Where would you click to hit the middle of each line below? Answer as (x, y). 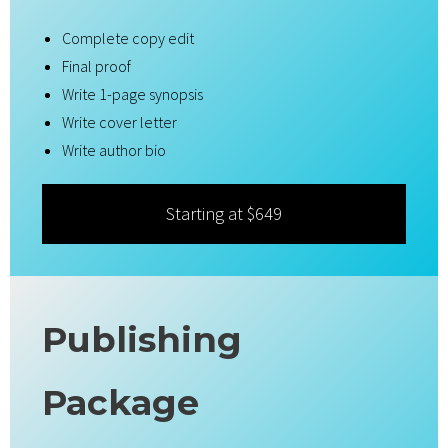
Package (120, 402)
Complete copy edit (128, 37)
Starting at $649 (224, 213)
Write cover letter (119, 121)
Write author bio (114, 149)
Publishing (142, 339)
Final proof (96, 65)
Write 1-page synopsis (132, 93)
